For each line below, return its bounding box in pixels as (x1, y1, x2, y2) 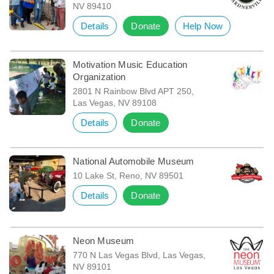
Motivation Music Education (72, 59, 188, 70)
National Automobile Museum (72, 156, 194, 167)
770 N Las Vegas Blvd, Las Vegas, (72, 250, 206, 261)
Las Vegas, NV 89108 (72, 98, 157, 108)
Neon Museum (72, 235, 135, 246)
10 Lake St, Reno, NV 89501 (72, 171, 183, 181)
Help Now (182, 21, 223, 32)
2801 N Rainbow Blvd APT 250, (72, 86, 194, 97)
